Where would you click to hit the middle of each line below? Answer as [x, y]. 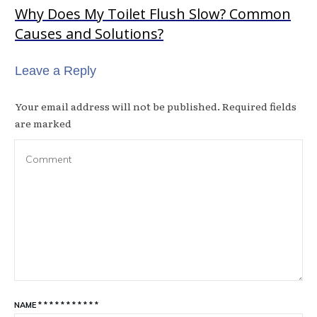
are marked [43, 123]
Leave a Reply [56, 70]
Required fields [258, 106]
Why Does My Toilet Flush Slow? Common [153, 13]
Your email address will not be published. [117, 106]
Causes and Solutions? [89, 33]
